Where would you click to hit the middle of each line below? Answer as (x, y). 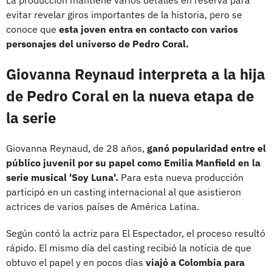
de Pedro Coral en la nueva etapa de (130, 96)
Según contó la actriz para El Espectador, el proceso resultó (136, 233)
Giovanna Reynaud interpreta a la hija (136, 74)
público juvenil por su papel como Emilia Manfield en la (133, 162)
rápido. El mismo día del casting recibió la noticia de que (129, 247)
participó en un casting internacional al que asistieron (124, 192)
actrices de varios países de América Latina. (103, 206)
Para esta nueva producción (181, 177)
